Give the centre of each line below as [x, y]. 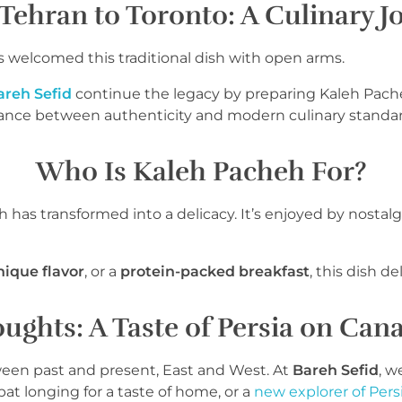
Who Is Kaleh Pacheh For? [201, 171]
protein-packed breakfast [215, 271]
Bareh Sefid [336, 370]
